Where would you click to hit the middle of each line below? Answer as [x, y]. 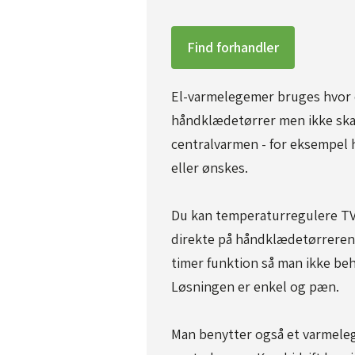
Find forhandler [233, 47]
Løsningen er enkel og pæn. [255, 286]
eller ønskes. [209, 167]
